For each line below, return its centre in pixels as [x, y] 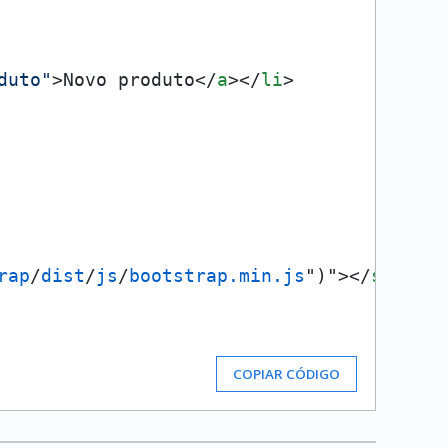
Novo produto [129, 79]
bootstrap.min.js [217, 275]
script [404, 275]
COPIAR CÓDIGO [286, 374]
